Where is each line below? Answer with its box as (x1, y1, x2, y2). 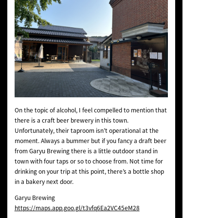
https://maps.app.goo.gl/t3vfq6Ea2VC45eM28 (14, 203, 140, 212)
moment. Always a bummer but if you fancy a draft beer (14, 136, 166, 145)
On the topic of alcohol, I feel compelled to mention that (14, 105, 167, 114)
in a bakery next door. (14, 177, 73, 186)
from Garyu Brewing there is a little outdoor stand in (14, 146, 158, 155)
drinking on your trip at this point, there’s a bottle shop (14, 166, 164, 176)
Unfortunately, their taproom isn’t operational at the (14, 126, 159, 135)
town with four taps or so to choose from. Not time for (14, 156, 163, 165)
